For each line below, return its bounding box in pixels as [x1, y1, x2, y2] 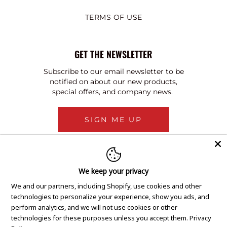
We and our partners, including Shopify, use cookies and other [11, 181, 202, 191]
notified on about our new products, [50, 77, 177, 87]
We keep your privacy [79, 166, 148, 176]
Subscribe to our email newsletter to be [43, 67, 184, 77]
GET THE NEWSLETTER [74, 48, 153, 61]
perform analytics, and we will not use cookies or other [11, 203, 178, 212]
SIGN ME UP [85, 115, 142, 125]
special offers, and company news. [52, 87, 175, 97]
